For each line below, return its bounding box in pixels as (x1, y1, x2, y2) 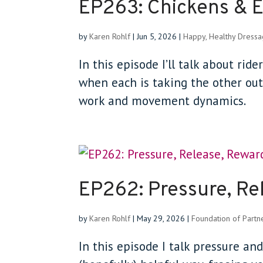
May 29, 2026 (137, 213, 186, 224)
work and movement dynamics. (79, 93, 247, 109)
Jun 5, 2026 (137, 31, 177, 42)
